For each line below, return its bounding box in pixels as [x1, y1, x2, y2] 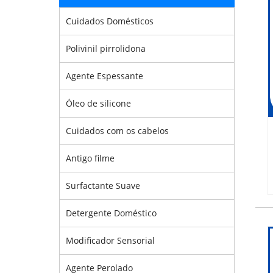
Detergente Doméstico [66, 207, 157, 219]
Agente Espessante [66, 70, 143, 82]
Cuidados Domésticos [66, 15, 154, 27]
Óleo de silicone [66, 97, 131, 109]
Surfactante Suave [66, 180, 140, 191]
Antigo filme [66, 152, 115, 164]
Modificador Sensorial [66, 235, 155, 246]
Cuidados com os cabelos [66, 125, 169, 136]
